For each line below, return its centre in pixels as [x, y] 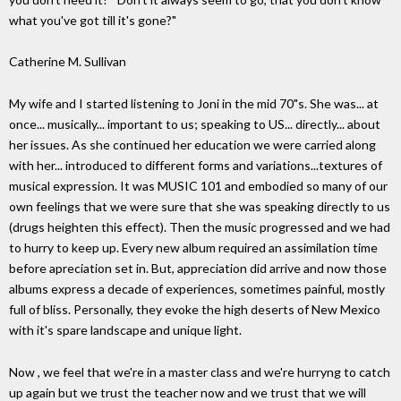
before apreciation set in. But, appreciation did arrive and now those [198, 269]
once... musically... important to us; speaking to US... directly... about [195, 124]
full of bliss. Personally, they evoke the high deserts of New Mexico [195, 310]
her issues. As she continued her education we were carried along [192, 145]
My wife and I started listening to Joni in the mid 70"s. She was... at [194, 104]
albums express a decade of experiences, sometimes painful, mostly [197, 289]
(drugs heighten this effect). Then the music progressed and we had [200, 227]
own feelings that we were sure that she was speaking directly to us [200, 207]
